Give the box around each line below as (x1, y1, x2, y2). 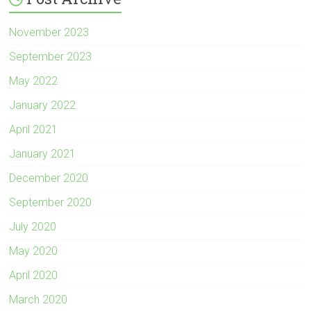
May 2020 (9, 244, 58, 258)
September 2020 (9, 195, 92, 209)
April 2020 (9, 268, 58, 282)
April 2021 (9, 122, 58, 136)
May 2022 (9, 74, 58, 87)
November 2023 (9, 25, 90, 39)
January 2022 (9, 98, 76, 112)
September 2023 (9, 49, 92, 63)
